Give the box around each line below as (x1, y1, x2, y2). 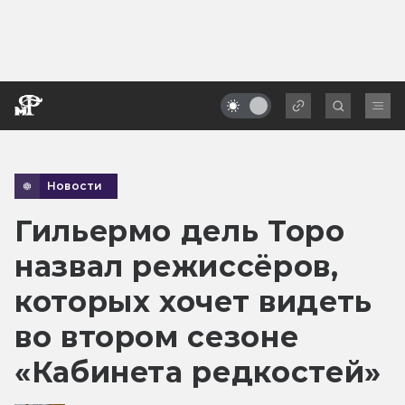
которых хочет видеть (14, 283, 372, 319)
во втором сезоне (14, 318, 299, 354)
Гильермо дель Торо (14, 212, 345, 249)
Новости (47, 178, 103, 193)
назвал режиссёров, (14, 248, 339, 284)
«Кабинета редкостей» (14, 353, 381, 390)
